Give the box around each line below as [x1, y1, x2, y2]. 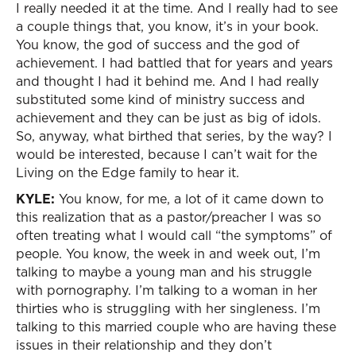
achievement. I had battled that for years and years [16, 54, 333, 72]
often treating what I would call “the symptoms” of [16, 226, 332, 244]
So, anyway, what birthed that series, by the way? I [16, 127, 332, 145]
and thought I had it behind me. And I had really [16, 72, 319, 90]
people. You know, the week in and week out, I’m [16, 245, 320, 262]
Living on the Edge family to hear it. [16, 164, 239, 181]
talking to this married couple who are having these [16, 318, 336, 335]
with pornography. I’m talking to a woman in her [16, 281, 317, 299]
